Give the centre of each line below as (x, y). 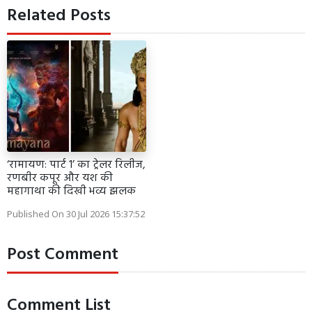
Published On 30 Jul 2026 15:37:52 (76, 213)
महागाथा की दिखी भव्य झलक (71, 191)
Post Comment (63, 255)
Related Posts (59, 16)
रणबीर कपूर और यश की (60, 178)
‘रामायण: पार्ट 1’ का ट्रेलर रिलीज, (76, 165)
